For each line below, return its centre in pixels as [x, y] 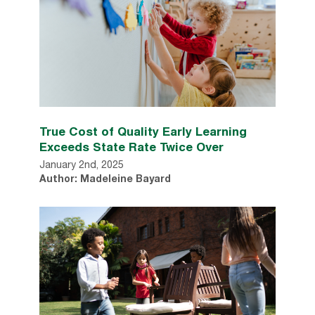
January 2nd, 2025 [82, 166]
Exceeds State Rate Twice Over [131, 146]
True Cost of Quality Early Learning [143, 131]
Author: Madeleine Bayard [105, 180]
